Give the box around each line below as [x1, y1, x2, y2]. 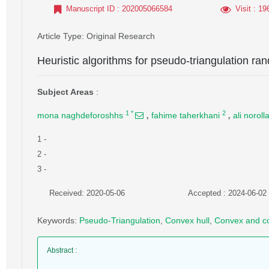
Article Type [37, 31, 82, 41]
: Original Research [82, 31, 155, 41]
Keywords [37, 216, 74, 225]
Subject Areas [37, 87, 94, 97]
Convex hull [165, 216, 210, 225]
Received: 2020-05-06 [49, 189, 125, 198]
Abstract [47, 246, 73, 255]
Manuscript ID [66, 4, 115, 13]
